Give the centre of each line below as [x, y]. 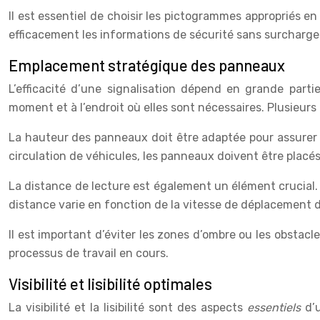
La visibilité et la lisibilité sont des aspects [128, 307]
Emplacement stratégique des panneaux [147, 65]
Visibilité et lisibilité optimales [110, 283]
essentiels [276, 307]
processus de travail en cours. [89, 253]
